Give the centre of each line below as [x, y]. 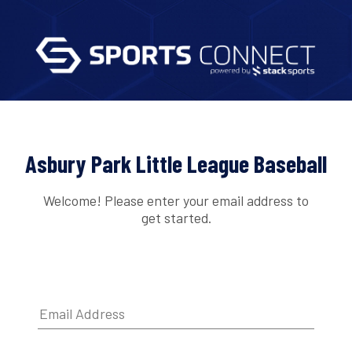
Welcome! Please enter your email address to [176, 200]
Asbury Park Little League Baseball [176, 164]
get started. [176, 217]
